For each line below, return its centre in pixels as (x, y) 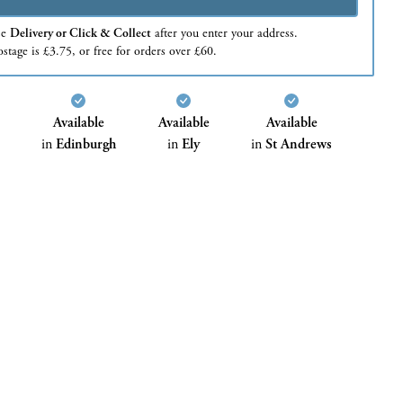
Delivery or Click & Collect (80, 33)
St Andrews (299, 144)
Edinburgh (85, 144)
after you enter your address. (224, 33)
